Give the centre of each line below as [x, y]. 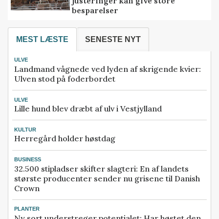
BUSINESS [28, 160]
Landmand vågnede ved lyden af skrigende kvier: [108, 69]
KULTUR [25, 129]
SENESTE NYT [113, 39]
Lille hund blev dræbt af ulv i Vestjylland [88, 108]
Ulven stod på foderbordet [65, 78]
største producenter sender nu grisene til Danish [107, 178]
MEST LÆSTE [42, 39]
